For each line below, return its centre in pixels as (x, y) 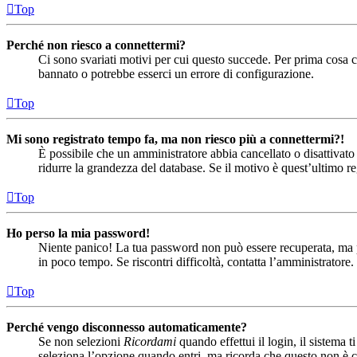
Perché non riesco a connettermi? (96, 45)
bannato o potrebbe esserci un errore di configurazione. (176, 73)
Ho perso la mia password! (78, 233)
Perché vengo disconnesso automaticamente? (127, 327)
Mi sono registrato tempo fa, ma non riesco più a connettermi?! (175, 139)
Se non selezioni (81, 341)
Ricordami (150, 341)
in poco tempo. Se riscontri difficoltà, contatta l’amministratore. (196, 261)
